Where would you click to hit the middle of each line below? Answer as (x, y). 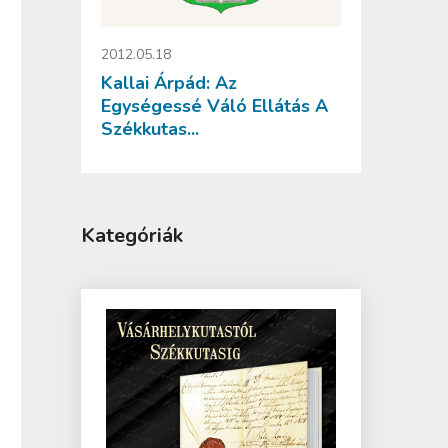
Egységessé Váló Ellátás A (214, 106)
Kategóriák (132, 236)
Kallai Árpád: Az (169, 83)
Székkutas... (150, 129)
